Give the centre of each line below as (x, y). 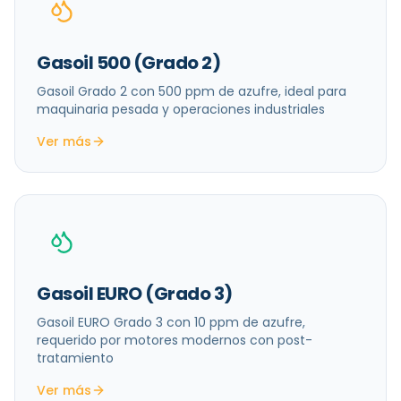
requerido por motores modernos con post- (175, 340)
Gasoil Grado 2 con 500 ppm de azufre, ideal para (192, 91)
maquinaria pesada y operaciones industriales (181, 109)
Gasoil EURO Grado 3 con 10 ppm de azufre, (171, 322)
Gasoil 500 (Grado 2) (128, 63)
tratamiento (75, 358)
